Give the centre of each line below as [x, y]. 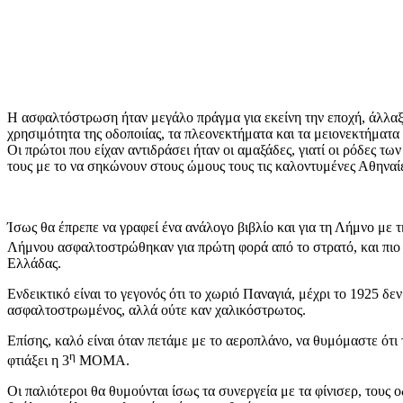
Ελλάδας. [34, 264]
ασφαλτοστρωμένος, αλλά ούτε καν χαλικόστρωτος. [157, 310]
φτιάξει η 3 [38, 361]
